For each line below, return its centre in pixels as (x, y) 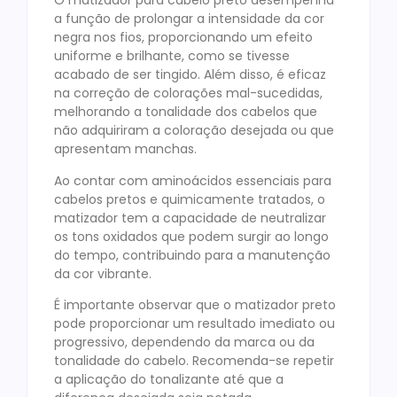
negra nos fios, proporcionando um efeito (183, 38)
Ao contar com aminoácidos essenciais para (193, 180)
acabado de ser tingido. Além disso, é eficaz (190, 75)
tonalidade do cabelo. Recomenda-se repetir (194, 361)
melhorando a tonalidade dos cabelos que (186, 112)
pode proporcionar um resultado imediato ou (195, 324)
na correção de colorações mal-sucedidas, (188, 93)
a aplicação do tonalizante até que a (169, 380)
